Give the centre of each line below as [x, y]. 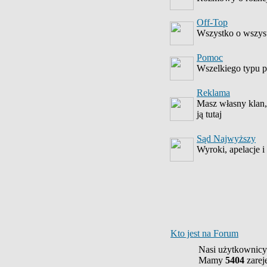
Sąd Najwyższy [226, 139]
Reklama [213, 93]
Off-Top [212, 22]
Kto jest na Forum [204, 233]
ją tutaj [209, 114]
